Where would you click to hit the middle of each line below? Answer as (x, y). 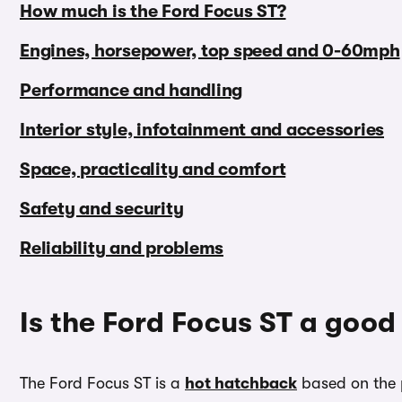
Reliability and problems (122, 249)
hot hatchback (241, 384)
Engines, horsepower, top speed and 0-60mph (210, 51)
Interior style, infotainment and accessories (202, 130)
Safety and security (102, 209)
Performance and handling (131, 91)
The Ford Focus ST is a (102, 384)
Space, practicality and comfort (153, 170)
